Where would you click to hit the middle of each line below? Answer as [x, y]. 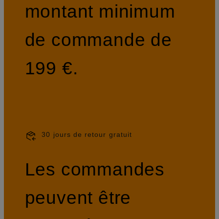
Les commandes [95, 169]
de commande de [98, 39]
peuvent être [78, 198]
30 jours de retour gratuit [87, 134]
